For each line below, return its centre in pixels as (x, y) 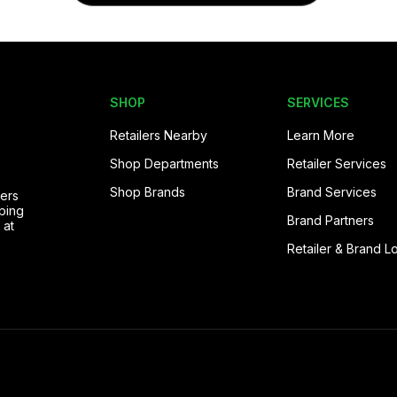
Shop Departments (164, 163)
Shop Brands (147, 191)
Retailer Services (337, 163)
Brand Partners (331, 220)
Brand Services (332, 191)
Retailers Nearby (158, 135)
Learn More (321, 135)
